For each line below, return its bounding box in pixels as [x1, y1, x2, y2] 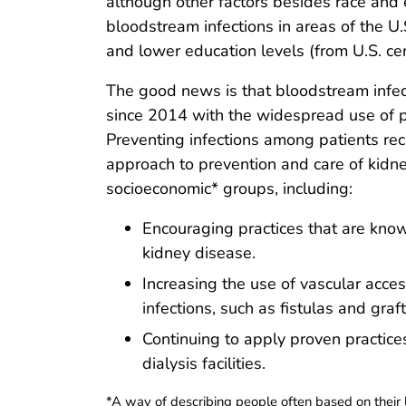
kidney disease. [142, 242, 256, 265]
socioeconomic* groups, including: [106, 178, 353, 200]
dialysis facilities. [142, 352, 266, 374]
